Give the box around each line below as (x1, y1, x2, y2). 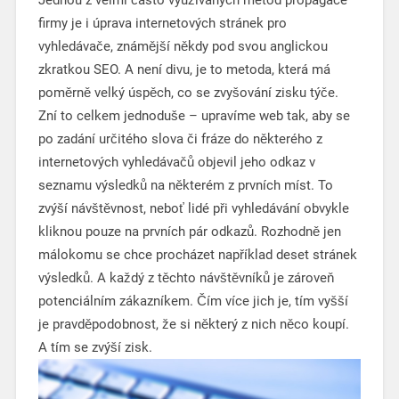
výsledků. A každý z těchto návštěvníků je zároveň (37, 270, 334, 287)
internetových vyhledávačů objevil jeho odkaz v (37, 154, 315, 171)
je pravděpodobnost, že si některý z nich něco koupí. (37, 316, 349, 333)
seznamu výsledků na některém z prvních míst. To (37, 177, 333, 194)
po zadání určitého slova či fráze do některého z (37, 131, 322, 148)
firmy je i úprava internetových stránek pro (37, 15, 287, 32)
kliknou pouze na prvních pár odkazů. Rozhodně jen (37, 224, 341, 240)
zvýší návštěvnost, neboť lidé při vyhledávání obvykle (37, 200, 349, 217)
